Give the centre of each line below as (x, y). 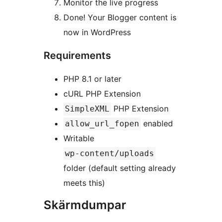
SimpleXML (87, 109)
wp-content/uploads (110, 154)
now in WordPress (97, 32)
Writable (79, 139)
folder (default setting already (120, 168)
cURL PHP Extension (102, 94)
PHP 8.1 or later (92, 79)
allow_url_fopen (102, 124)
